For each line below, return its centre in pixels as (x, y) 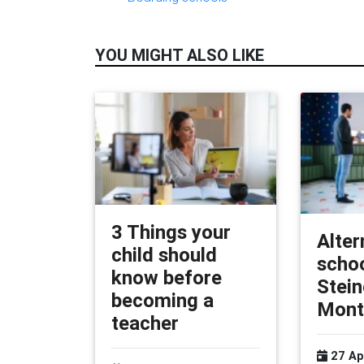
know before (167, 278)
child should (164, 255)
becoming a (162, 301)
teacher (145, 323)
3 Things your (171, 232)
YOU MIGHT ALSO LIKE (180, 55)
